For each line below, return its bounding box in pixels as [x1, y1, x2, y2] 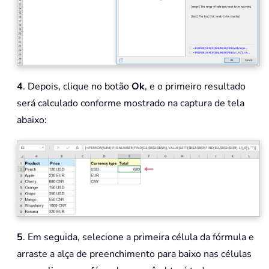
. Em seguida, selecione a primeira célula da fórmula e [23, 230, 254, 244]
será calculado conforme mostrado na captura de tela [17, 97, 244, 110]
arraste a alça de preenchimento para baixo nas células [17, 247, 252, 261]
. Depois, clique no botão [23, 80, 131, 94]
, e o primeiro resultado [145, 80, 246, 94]
